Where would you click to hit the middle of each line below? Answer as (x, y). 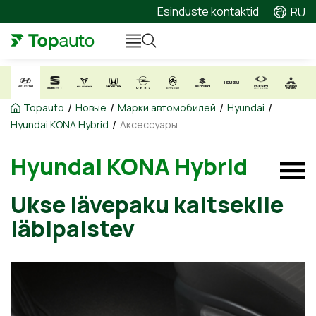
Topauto (44, 108)
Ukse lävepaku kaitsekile (147, 205)
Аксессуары (149, 124)
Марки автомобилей (167, 108)
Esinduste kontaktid (208, 11)
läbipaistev (73, 229)
